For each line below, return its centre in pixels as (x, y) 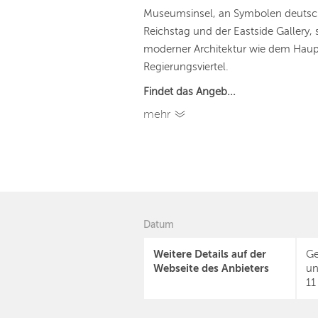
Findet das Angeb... (190, 92)
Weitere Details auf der (210, 254)
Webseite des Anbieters (211, 268)
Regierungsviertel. (186, 67)
